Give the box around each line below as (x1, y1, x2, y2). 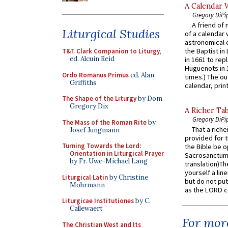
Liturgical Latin (62, 173, 108, 182)
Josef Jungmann (70, 125, 120, 134)
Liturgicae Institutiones (62, 196, 134, 205)
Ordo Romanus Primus (62, 70, 129, 79)
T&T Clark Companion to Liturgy (62, 47, 160, 55)
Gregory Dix (70, 102, 108, 110)
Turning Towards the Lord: (62, 141, 141, 150)
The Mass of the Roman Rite (62, 118, 147, 127)
